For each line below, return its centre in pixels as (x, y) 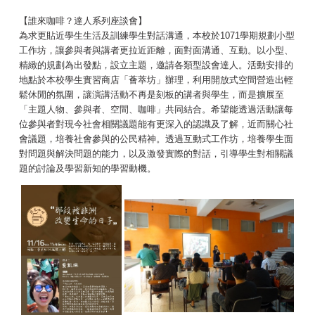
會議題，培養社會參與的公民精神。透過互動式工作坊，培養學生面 (156, 139)
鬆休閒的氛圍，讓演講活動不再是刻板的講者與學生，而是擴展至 (152, 95)
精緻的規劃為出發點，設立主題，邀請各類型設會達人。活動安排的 (156, 65)
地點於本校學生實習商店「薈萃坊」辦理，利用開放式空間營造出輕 (156, 80)
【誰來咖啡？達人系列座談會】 (83, 21)
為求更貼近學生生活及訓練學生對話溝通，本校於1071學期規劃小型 (157, 36)
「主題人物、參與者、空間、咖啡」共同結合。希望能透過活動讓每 (156, 110)
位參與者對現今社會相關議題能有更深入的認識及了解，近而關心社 (156, 124)
